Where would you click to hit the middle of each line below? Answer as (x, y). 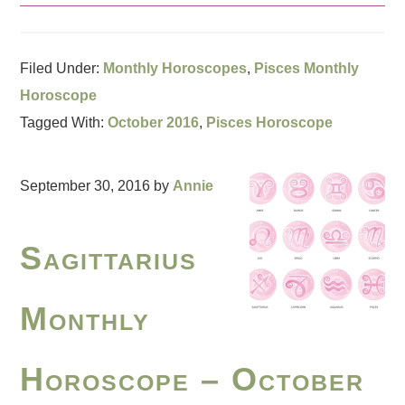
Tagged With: (64, 122)
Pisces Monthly (307, 68)
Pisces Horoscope (270, 122)
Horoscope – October (193, 380)
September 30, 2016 (85, 185)
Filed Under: (62, 68)
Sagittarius (109, 259)
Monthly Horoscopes (175, 68)
